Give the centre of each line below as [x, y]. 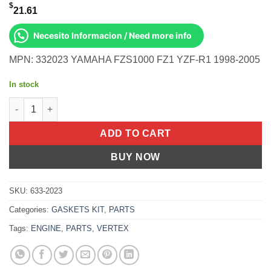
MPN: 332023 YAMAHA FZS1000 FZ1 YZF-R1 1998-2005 [135, 60]
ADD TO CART [135, 133]
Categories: [30, 209]
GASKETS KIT [78, 209]
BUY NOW [135, 157]
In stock [24, 84]
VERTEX [113, 228]
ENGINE [46, 228]
